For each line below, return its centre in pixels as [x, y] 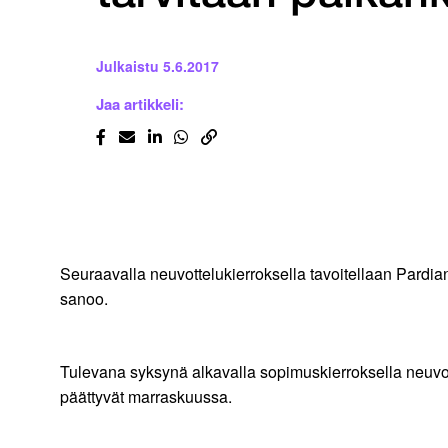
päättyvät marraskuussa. [146, 397]
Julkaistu [127, 66]
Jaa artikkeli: [140, 104]
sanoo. [84, 299]
